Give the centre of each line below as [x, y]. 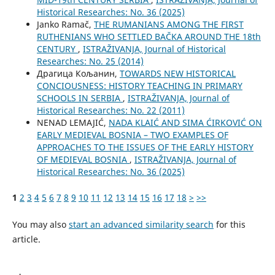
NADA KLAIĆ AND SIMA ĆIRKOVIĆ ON [185, 123]
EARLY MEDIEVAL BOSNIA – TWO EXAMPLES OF [132, 135]
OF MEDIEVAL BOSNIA [83, 160]
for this [229, 225]
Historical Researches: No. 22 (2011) [110, 110]
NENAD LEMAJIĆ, [72, 123]
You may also [40, 225]
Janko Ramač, [65, 25]
